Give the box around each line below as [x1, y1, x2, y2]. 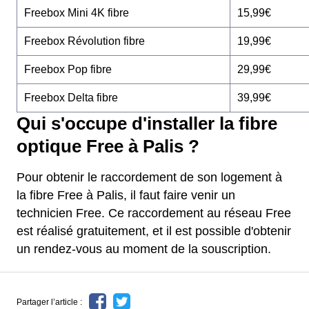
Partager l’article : [17, 297, 82, 307]
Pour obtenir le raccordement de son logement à [17, 170, 282, 184]
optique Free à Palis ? [17, 137, 199, 156]
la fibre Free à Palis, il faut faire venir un [17, 188, 235, 202]
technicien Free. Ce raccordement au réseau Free [17, 206, 291, 220]
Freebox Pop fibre [24, 63, 112, 75]
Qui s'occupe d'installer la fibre [17, 114, 277, 133]
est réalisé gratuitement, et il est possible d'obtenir [17, 224, 291, 238]
